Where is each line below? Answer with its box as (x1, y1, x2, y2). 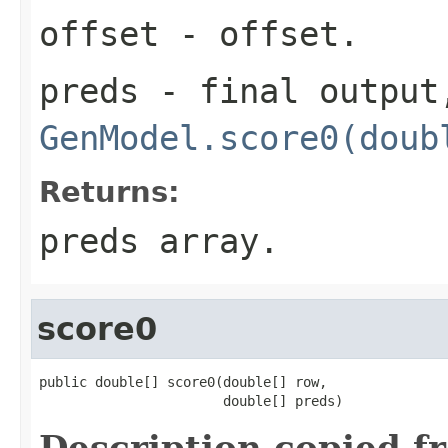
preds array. (39, 220, 279, 261)
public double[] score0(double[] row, (39, 373, 327, 390)
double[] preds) (39, 392, 343, 409)
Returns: (39, 174, 180, 209)
